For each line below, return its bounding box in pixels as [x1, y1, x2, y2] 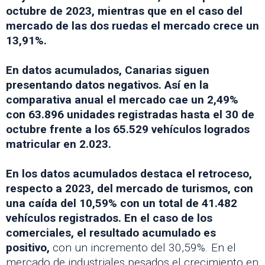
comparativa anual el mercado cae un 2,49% [6, 92, 238, 106]
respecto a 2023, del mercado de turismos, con [6, 181, 253, 195]
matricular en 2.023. [6, 137, 111, 151]
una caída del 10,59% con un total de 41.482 [6, 196, 237, 210]
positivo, [6, 240, 50, 254]
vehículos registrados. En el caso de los [6, 211, 212, 225]
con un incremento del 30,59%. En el [50, 240, 236, 254]
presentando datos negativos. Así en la [6, 77, 209, 92]
